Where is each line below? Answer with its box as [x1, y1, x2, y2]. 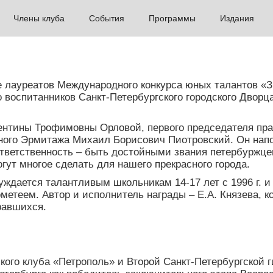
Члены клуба [13, 13, 65, 23]
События [89, 13, 124, 23]
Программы [149, 13, 196, 23]
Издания [220, 13, 254, 23]
